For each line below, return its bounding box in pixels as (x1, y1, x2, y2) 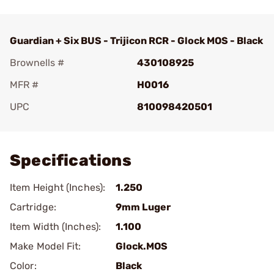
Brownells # (10, 57, 64, 68)
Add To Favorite (27, 118, 99, 130)
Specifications (10, 151, 131, 170)
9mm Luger (116, 201, 171, 213)
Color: (10, 260, 37, 272)
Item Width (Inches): (10, 221, 101, 232)
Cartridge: (10, 201, 56, 213)
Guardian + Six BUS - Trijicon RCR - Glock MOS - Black (10, 35, 263, 46)
